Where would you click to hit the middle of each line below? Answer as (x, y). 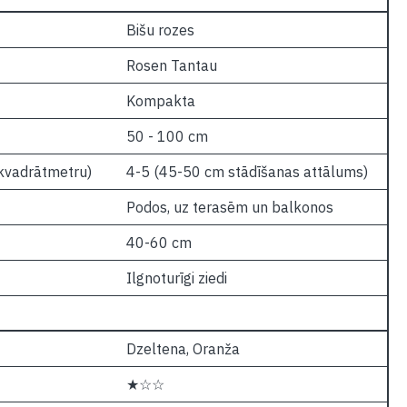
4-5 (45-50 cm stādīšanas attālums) (247, 172)
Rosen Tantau (171, 65)
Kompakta (160, 101)
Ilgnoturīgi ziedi (176, 278)
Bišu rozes (160, 30)
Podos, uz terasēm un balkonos (229, 207)
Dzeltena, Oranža (183, 349)
